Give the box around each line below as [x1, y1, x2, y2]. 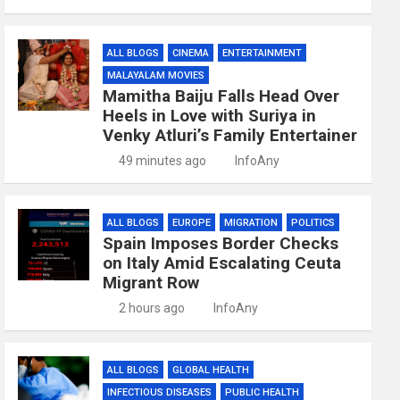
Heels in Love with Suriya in [103, 105, 317, 126]
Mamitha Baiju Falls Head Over [103, 86, 340, 106]
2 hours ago [118, 301, 185, 315]
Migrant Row [103, 272, 200, 293]
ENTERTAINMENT [222, 47, 303, 59]
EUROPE [172, 217, 212, 229]
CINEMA [172, 47, 210, 59]
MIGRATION [224, 217, 279, 229]
